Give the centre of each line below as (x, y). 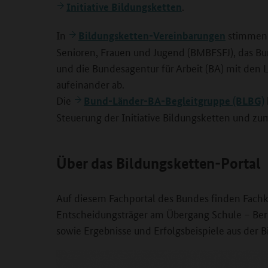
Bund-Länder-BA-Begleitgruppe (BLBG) (174, 101)
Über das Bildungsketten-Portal (159, 163)
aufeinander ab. (90, 84)
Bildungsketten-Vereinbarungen (152, 36)
